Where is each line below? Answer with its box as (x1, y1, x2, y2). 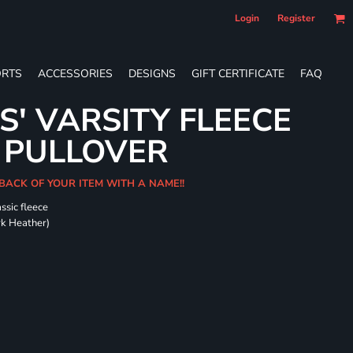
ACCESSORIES (38, 65, 113, 81)
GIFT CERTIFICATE (191, 65, 284, 81)
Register (277, 12, 315, 24)
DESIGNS (128, 65, 176, 81)
